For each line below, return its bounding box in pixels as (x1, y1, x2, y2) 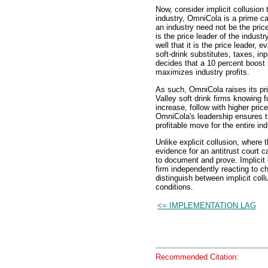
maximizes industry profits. (156, 68, 249, 77)
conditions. (156, 182, 193, 191)
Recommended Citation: (156, 252, 239, 261)
